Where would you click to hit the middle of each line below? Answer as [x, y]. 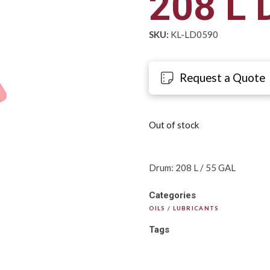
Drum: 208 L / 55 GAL [192, 168]
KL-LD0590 [193, 35]
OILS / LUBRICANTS [184, 208]
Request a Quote [223, 78]
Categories [172, 195]
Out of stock [174, 125]
